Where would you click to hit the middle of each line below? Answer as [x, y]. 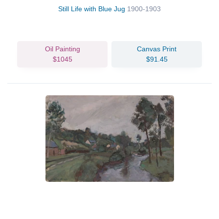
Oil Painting [62, 49]
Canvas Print [157, 49]
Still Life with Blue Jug [93, 9]
